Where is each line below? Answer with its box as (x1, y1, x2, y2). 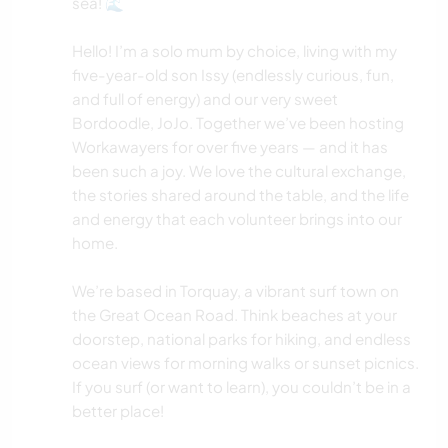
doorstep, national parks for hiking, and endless (72, 329, 411, 349)
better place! (72, 401, 164, 421)
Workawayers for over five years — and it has (72, 137, 388, 157)
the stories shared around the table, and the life (72, 185, 409, 205)
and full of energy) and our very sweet (72, 89, 338, 109)
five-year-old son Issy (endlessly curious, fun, (72, 65, 394, 85)
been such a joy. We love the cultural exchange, (72, 161, 406, 181)
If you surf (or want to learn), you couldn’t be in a (72, 377, 411, 397)
